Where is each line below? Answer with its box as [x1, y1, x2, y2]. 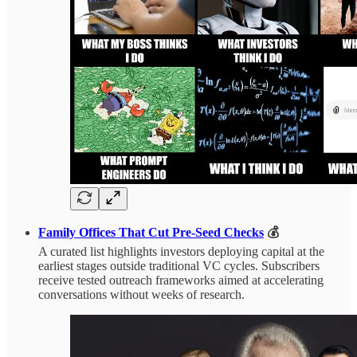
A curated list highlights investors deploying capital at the [38, 245, 324, 259]
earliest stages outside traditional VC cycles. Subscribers [38, 259, 320, 273]
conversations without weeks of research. [38, 288, 245, 302]
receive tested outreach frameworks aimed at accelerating [38, 273, 324, 288]
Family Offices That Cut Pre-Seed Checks [38, 226, 264, 240]
